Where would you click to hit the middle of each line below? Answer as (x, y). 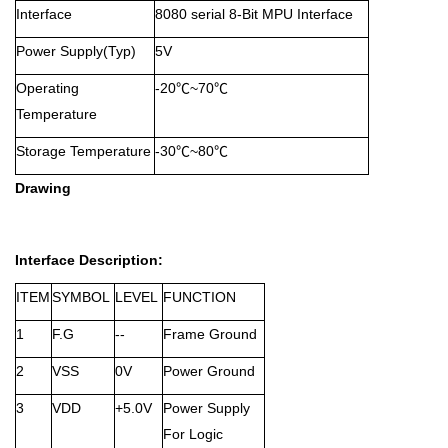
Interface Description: (89, 260)
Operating (47, 88)
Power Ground (209, 371)
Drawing (43, 188)
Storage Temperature (83, 151)
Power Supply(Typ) (76, 51)
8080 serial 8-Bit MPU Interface (254, 14)
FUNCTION (199, 297)
